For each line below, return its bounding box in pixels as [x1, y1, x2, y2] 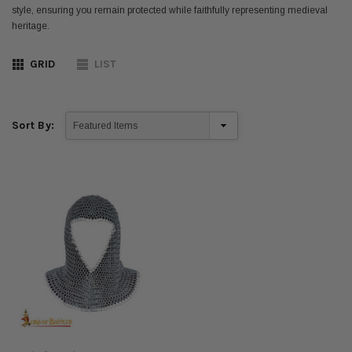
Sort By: [12, 119, 55, 132]
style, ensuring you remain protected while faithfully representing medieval [12, 5, 328, 16]
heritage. [12, 20, 49, 31]
